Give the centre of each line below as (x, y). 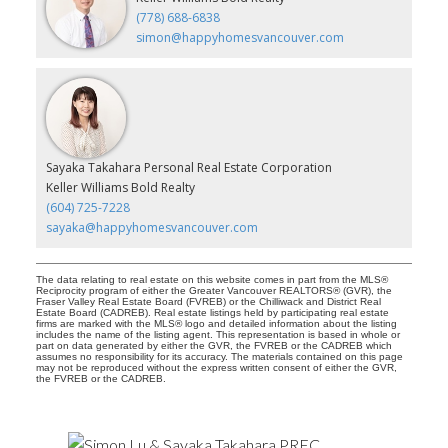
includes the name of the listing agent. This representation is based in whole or (217, 334)
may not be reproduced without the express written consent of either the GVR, (216, 367)
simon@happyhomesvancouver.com (239, 37)
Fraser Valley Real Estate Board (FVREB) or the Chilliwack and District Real (208, 301)
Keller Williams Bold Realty (120, 187)
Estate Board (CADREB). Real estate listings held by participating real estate (212, 312)
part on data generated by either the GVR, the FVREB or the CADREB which (213, 345)
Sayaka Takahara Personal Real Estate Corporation (188, 167)
